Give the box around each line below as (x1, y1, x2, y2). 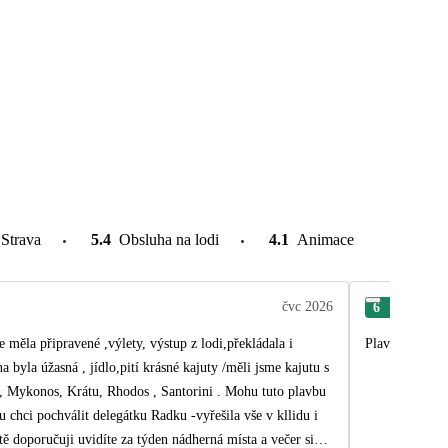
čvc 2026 (281, 299, 333, 315)
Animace (297, 230, 354, 248)
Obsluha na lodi (119, 230, 219, 248)
